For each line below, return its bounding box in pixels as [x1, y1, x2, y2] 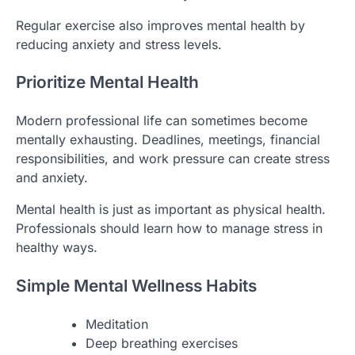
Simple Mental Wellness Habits [16, 275, 257, 296]
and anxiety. [16, 170, 88, 186]
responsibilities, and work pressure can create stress [16, 151, 330, 167]
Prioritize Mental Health [16, 72, 199, 93]
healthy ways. [16, 239, 97, 256]
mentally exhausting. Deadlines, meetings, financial [16, 132, 320, 148]
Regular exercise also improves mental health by [16, 17, 305, 33]
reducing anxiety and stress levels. [16, 36, 222, 52]
